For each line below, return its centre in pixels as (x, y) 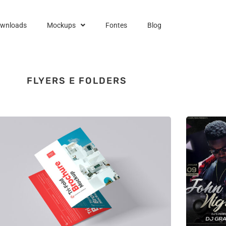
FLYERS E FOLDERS (77, 81)
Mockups (61, 25)
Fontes (116, 25)
